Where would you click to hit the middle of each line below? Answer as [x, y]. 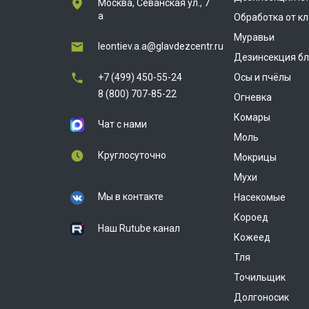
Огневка [253, 97]
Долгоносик [261, 297]
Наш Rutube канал [139, 229]
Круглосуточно [132, 155]
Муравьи [254, 37]
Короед [251, 217]
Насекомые [260, 197]
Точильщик [260, 277]
